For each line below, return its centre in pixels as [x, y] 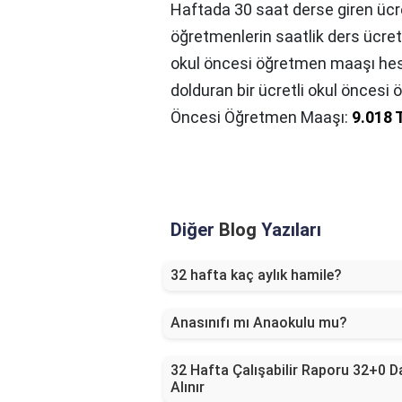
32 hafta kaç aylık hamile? [256, 275]
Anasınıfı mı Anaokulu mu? [259, 323]
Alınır [188, 388]
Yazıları [289, 230]
